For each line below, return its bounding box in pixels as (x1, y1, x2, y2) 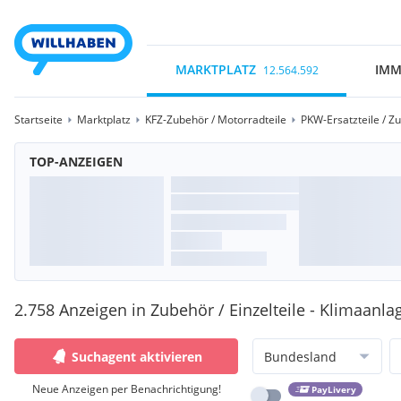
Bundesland (264, 347, 337, 365)
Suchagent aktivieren (72, 347, 202, 365)
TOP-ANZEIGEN (30, 153, 123, 170)
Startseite (14, 112, 63, 127)
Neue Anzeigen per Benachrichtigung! (31, 381, 221, 397)
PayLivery (311, 383, 356, 397)
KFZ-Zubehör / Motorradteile (145, 112, 286, 127)
